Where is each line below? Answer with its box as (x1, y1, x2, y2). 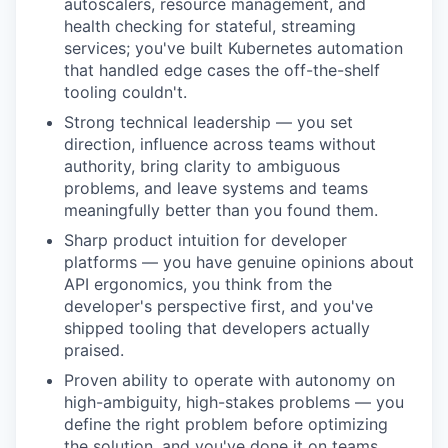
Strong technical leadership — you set (64, 111, 353, 132)
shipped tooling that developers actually (64, 317, 370, 338)
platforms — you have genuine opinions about (64, 251, 414, 272)
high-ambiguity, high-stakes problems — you (64, 391, 404, 412)
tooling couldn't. (64, 81, 187, 102)
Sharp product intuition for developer (64, 229, 347, 250)
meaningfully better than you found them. (64, 199, 378, 220)
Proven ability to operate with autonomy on (64, 369, 395, 390)
